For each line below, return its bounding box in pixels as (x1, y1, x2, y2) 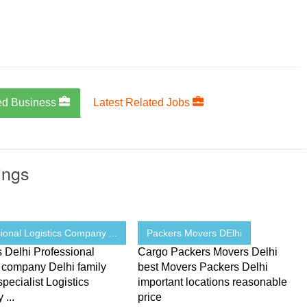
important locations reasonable (138, 276, 288, 288)
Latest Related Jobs (93, 97, 193, 109)
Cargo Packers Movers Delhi (138, 246, 278, 258)
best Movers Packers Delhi (138, 261, 269, 273)
